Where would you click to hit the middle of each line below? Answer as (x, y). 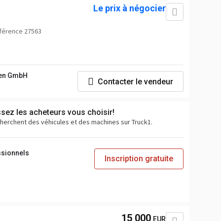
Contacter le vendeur (135, 81)
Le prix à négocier (129, 8)
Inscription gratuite (139, 159)
